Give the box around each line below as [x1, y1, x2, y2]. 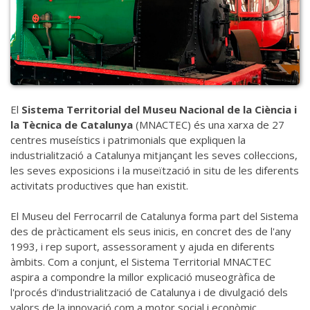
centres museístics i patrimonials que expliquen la [10, 133, 246, 147]
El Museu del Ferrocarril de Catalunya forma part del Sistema [10, 209, 298, 224]
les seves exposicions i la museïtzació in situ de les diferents [10, 163, 299, 178]
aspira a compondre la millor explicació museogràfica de [10, 270, 275, 284]
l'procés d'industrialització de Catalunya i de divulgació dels [10, 285, 288, 300]
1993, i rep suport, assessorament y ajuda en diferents [10, 239, 275, 254]
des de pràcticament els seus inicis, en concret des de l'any [10, 224, 291, 239]
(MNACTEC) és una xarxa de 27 [133, 118, 284, 132]
